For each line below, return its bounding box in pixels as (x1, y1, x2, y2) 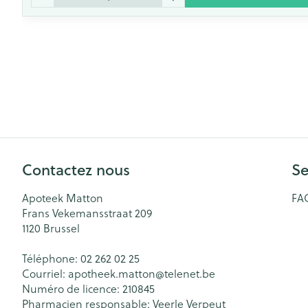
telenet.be (164, 265, 215, 281)
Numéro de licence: (22, 280, 122, 296)
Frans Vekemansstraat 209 (22, 205, 152, 221)
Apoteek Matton (22, 190, 103, 206)
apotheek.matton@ (68, 265, 164, 281)
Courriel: (22, 265, 68, 281)
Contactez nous (22, 159, 130, 180)
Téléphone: (22, 250, 80, 266)
